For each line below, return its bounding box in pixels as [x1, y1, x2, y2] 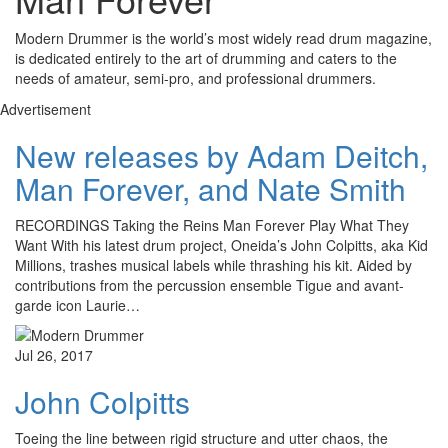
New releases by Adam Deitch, [15, 134, 428, 178]
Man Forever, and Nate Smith [15, 167, 406, 211]
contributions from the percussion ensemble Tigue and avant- [15, 275, 404, 296]
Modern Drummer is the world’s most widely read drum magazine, [15, 28, 432, 49]
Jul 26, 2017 [15, 345, 93, 366]
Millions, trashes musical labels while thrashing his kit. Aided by [15, 255, 412, 276]
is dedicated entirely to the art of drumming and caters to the [15, 48, 397, 69]
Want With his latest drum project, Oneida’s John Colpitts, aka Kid [15, 235, 428, 256]
